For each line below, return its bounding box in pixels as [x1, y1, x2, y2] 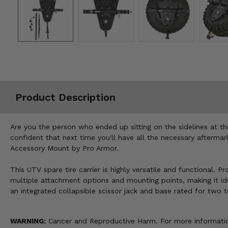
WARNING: [10, 217, 46, 225]
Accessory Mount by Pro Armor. [10, 144, 119, 153]
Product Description [15, 91, 116, 103]
